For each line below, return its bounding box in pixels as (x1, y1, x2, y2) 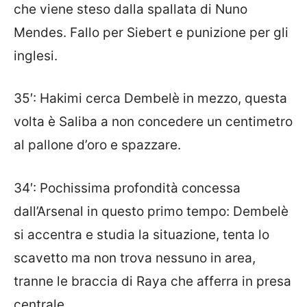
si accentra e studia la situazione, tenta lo (14, 226, 269, 243)
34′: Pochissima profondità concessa (14, 180, 241, 196)
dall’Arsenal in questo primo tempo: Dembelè (14, 203, 288, 219)
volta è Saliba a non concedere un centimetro (14, 114, 293, 130)
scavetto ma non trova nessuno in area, (14, 249, 256, 266)
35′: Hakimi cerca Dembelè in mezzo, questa (14, 90, 287, 107)
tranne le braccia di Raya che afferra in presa (14, 273, 291, 289)
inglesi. (14, 47, 58, 64)
